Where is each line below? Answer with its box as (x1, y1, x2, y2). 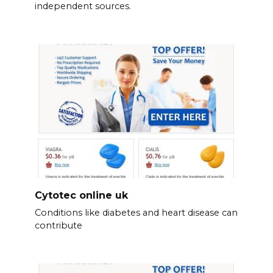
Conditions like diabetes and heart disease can (34, 207, 238, 218)
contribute (34, 219, 82, 231)
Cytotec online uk (34, 189, 128, 201)
